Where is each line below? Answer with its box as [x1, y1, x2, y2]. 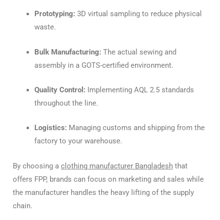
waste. [34, 23, 56, 32]
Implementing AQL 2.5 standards [85, 85, 194, 94]
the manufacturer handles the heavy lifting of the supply [13, 188, 194, 197]
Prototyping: [34, 9, 75, 19]
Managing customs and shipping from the [66, 123, 205, 133]
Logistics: [34, 123, 67, 133]
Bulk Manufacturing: [34, 47, 101, 56]
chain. [13, 201, 32, 210]
